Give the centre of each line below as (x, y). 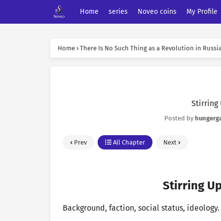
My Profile (202, 12)
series (118, 12)
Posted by (180, 118)
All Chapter (128, 142)
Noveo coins (157, 12)
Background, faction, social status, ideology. (141, 208)
